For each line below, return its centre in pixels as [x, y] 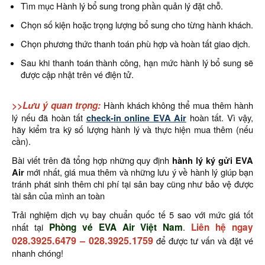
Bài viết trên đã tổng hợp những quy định [91, 160]
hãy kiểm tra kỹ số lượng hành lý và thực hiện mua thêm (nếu [132, 129]
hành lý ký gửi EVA [211, 160]
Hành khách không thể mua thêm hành [177, 105]
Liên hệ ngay [222, 227]
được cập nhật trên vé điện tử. [77, 74]
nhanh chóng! [38, 253]
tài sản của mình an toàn [58, 195]
